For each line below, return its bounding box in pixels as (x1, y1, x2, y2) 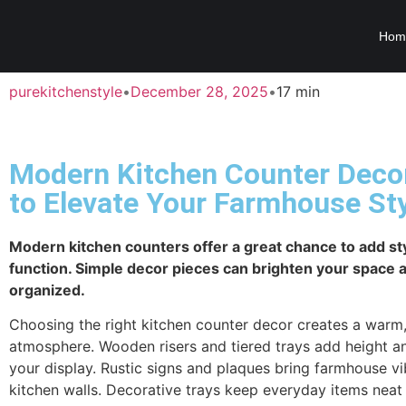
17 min (276, 82, 320, 101)
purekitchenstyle (9, 82, 122, 101)
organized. (9, 281, 85, 299)
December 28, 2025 (130, 82, 268, 101)
